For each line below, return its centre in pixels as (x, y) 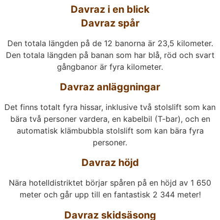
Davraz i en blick (110, 9)
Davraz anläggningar (110, 87)
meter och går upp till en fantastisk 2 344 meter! (110, 195)
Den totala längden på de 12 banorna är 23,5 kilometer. (110, 43)
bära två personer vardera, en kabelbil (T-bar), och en (110, 119)
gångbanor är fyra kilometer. (110, 67)
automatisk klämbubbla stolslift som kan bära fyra (110, 130)
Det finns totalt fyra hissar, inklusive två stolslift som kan (110, 107)
